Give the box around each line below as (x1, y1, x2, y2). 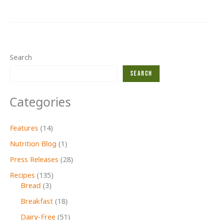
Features (10, 124, 38, 134)
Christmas (9, 26, 42, 36)
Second (9, 2, 33, 12)
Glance (9, 14, 31, 24)
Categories (10, 95, 71, 111)
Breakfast (20, 196, 53, 207)
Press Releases (10, 155, 58, 165)
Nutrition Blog (10, 139, 56, 149)
